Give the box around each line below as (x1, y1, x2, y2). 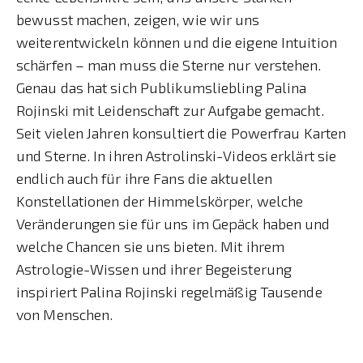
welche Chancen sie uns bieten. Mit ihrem (16, 237, 285, 255)
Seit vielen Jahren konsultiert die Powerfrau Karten (16, 123, 347, 142)
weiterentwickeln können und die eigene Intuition (16, 32, 337, 51)
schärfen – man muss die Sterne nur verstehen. (16, 55, 322, 74)
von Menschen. (16, 305, 113, 323)
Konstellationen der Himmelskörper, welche (16, 191, 304, 210)
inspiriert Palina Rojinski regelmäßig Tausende (16, 282, 322, 301)
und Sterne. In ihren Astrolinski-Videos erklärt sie (16, 146, 337, 164)
